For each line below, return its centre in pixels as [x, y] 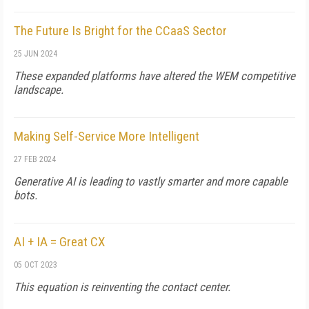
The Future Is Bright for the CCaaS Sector [120, 31]
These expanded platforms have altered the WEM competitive [154, 76]
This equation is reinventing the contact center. [122, 287]
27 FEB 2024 [35, 159]
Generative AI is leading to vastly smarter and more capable [151, 181]
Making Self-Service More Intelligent [107, 136]
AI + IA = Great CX [59, 242]
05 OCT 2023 [36, 265]
